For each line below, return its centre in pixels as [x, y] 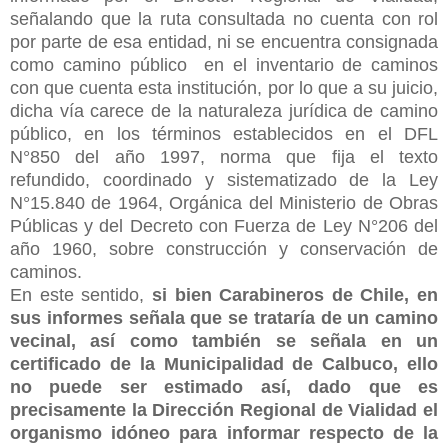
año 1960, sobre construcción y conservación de [224, 248]
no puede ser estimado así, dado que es [224, 386]
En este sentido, [81, 294]
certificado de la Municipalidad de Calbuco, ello [224, 363]
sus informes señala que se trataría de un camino [224, 317]
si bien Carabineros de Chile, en [294, 294]
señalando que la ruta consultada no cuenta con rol [224, 18]
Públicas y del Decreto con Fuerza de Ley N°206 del [224, 225]
